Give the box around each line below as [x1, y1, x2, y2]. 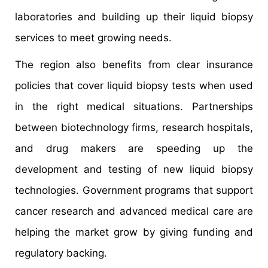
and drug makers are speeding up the [15, 142, 253, 154]
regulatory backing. [15, 246, 107, 259]
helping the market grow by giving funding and [15, 226, 253, 238]
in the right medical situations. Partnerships [15, 100, 253, 112]
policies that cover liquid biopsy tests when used [15, 79, 253, 92]
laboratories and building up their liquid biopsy [15, 10, 253, 23]
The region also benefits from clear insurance [15, 58, 253, 71]
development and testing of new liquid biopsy [15, 163, 253, 175]
